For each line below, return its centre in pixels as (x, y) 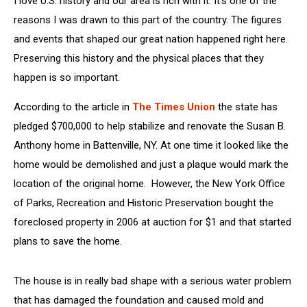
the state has (246, 107)
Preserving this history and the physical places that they (139, 58)
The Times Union (174, 107)
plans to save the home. (68, 241)
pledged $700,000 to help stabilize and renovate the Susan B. (150, 126)
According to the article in (73, 107)
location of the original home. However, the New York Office (149, 184)
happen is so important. (67, 77)
